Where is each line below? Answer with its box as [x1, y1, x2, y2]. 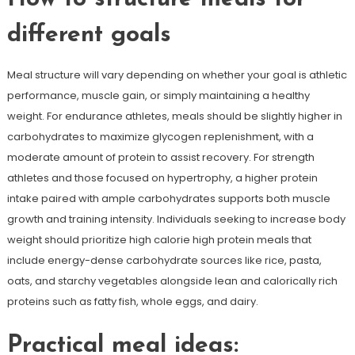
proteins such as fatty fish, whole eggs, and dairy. [6, 294, 258, 309]
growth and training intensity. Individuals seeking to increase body [6, 212, 345, 227]
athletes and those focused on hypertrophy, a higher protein [6, 170, 318, 185]
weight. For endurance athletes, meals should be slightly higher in [6, 109, 342, 124]
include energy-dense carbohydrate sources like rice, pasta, [6, 253, 322, 268]
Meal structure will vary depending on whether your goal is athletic [6, 67, 347, 82]
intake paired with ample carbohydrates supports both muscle [6, 191, 330, 206]
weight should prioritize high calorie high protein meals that [6, 232, 311, 247]
